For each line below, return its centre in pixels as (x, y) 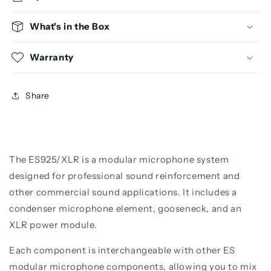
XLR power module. (53, 225)
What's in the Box (70, 27)
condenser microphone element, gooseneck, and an (126, 209)
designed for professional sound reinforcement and (125, 176)
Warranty (52, 57)
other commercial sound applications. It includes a (123, 192)
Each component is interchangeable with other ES (122, 250)
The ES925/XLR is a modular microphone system (119, 160)
